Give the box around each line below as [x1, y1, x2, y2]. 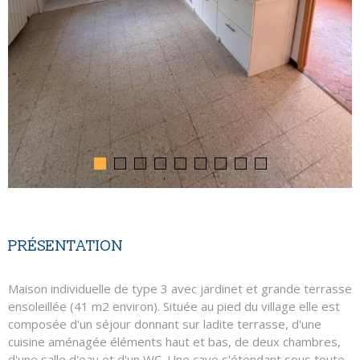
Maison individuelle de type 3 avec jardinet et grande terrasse [8, 280, 352, 297]
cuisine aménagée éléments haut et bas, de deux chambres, [8, 333, 341, 350]
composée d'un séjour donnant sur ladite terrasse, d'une [8, 316, 321, 333]
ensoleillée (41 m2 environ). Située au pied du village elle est [8, 298, 340, 315]
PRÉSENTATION [8, 236, 123, 256]
